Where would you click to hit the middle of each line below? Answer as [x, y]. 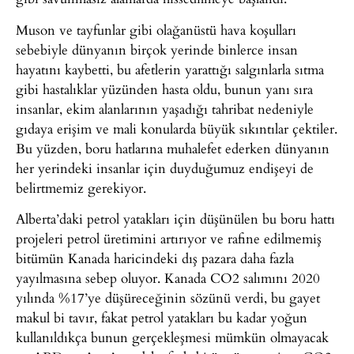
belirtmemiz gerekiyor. [81, 187]
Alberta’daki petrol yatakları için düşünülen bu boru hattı [175, 219]
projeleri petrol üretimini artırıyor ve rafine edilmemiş [169, 239]
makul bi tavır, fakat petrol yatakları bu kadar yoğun [162, 318]
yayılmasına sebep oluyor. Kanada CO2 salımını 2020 [168, 278]
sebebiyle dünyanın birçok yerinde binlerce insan [157, 49]
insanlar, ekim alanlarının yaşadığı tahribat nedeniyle [165, 108]
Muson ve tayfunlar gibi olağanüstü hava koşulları [156, 29]
